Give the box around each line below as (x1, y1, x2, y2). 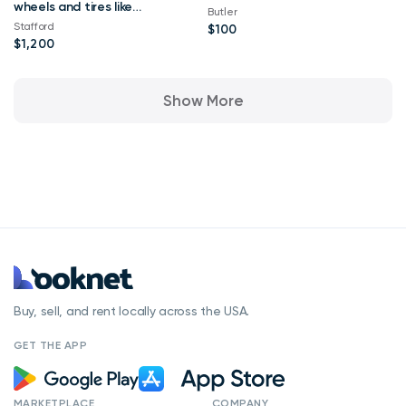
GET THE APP (14, 339, 88, 352)
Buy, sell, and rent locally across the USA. (14, 304, 249, 318)
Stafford (14, 20, 54, 34)
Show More (162, 91, 244, 110)
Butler (208, 5, 237, 19)
